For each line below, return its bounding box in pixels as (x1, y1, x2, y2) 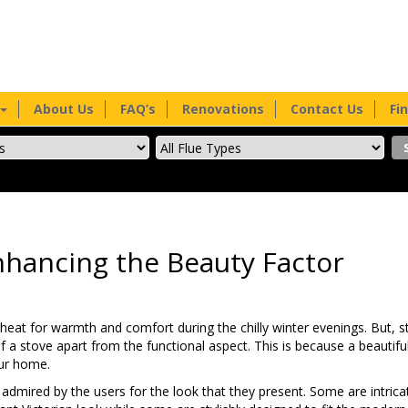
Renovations (181, 100, 264, 117)
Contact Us (290, 100, 363, 117)
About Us (33, 100, 94, 117)
